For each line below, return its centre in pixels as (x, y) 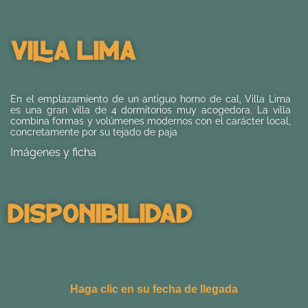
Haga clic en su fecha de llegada (154, 289)
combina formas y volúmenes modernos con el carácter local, (151, 121)
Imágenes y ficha (53, 153)
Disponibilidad (99, 212)
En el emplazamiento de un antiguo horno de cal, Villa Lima (151, 99)
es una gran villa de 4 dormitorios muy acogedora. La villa (151, 110)
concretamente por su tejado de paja (94, 132)
